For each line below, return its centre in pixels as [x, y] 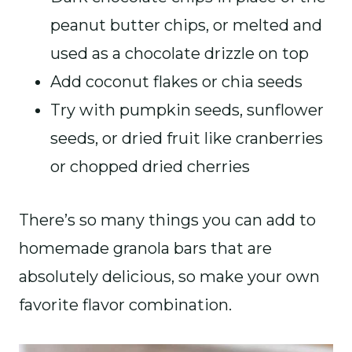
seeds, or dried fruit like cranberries [187, 138]
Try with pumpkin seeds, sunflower [187, 110]
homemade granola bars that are [145, 248]
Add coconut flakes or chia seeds [176, 82]
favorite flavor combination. [125, 305]
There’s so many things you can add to [167, 220]
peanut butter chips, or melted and [186, 25]
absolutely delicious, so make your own [169, 277]
